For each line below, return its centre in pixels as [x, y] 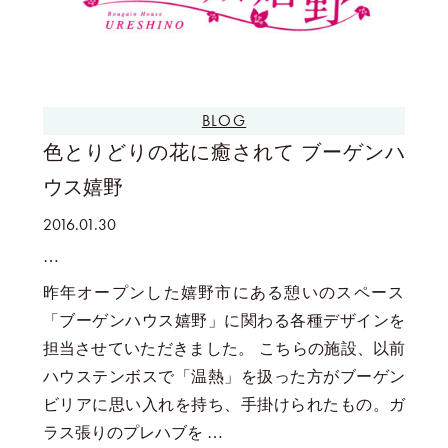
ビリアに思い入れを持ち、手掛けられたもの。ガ [224, 404]
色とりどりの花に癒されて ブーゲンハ [224, 152]
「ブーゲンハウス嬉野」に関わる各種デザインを [224, 320]
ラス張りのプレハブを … [132, 432]
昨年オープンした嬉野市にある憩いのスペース [224, 292]
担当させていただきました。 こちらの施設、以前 [224, 348]
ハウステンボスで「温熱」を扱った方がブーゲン [224, 376]
